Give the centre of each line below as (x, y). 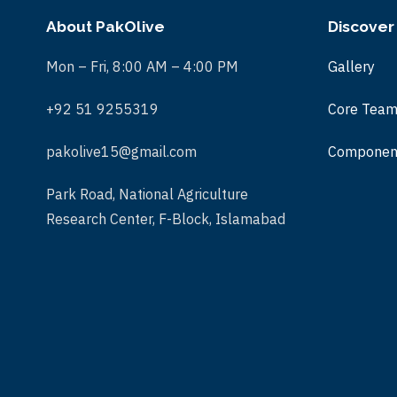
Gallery (351, 66)
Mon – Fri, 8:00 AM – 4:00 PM (142, 66)
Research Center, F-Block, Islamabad (166, 219)
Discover (361, 27)
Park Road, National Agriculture (147, 194)
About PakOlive (105, 27)
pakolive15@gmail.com (121, 152)
